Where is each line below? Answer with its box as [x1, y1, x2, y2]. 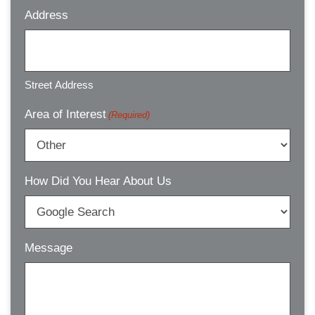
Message [25, 241, 72, 255]
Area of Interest [25, 108, 106, 122]
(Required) [108, 110, 150, 121]
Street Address [25, 79, 94, 91]
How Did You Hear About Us [25, 174, 172, 188]
